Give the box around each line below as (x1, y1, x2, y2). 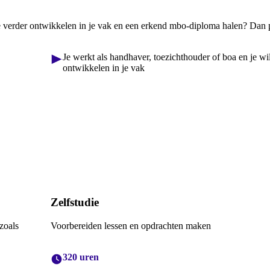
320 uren (63, 251, 99, 262)
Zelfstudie (51, 195, 99, 209)
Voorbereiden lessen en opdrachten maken (51, 220, 211, 231)
